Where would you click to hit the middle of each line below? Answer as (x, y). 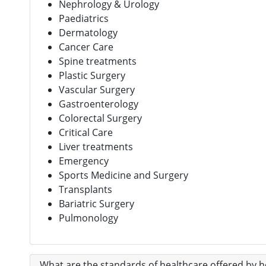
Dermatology (88, 32)
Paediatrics (84, 18)
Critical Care (86, 132)
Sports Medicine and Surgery (123, 175)
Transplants (85, 189)
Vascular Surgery (97, 89)
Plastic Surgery (92, 75)
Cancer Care (86, 47)
